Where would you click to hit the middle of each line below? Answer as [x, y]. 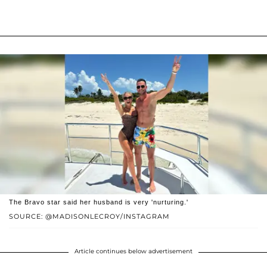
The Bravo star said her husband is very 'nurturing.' [99, 202]
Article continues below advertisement [133, 252]
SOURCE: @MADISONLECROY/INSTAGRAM [89, 217]
